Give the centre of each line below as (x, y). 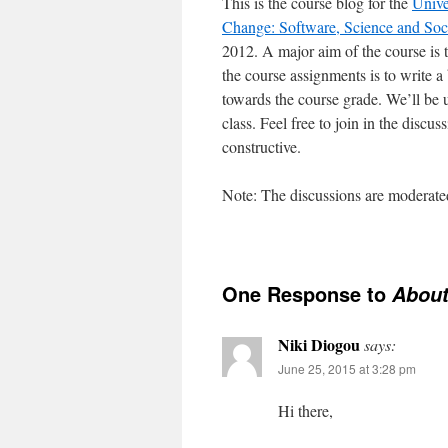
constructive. (261, 146)
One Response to (307, 293)
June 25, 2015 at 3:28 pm (347, 368)
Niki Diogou (319, 344)
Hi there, (305, 410)
